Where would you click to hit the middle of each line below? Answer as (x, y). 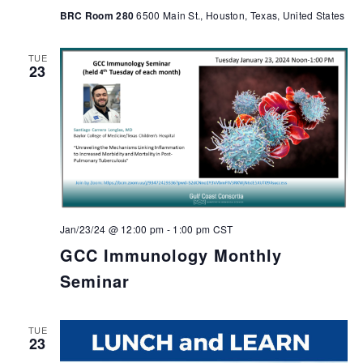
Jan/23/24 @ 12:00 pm (112, 228)
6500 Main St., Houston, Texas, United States (241, 15)
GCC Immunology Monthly (171, 254)
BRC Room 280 (98, 15)
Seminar (94, 280)
